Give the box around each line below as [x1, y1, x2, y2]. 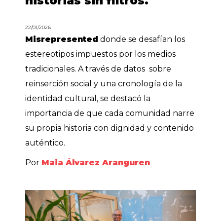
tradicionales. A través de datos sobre [25, 64, 172, 74]
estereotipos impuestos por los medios [25, 49, 176, 59]
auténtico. [25, 138, 66, 148]
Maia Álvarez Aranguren [41, 158, 150, 168]
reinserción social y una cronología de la [25, 79, 183, 89]
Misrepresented [25, 35, 99, 44]
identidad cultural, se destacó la [25, 94, 151, 104]
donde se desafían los [98, 35, 185, 44]
